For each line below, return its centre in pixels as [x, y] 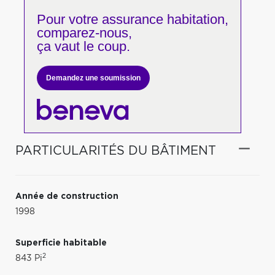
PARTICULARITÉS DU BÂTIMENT [116, 151]
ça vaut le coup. [83, 46]
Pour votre [67, 19]
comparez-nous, [84, 33]
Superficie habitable [61, 243]
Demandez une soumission [93, 78]
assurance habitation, [163, 19]
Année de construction [67, 196]
